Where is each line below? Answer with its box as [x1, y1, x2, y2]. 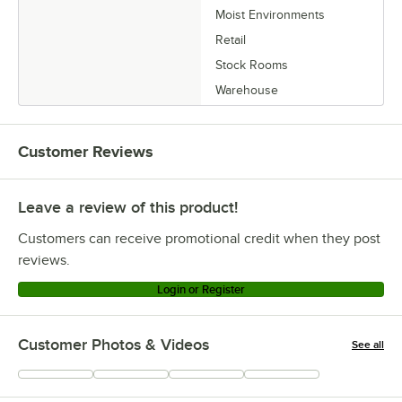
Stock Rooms [215, 58, 288, 73]
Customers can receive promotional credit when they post [18, 231, 380, 248]
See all [352, 338, 384, 352]
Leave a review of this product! [18, 198, 238, 217]
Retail [215, 33, 246, 48]
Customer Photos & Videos [18, 336, 209, 354]
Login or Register [157, 283, 245, 297]
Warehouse [215, 83, 278, 98]
